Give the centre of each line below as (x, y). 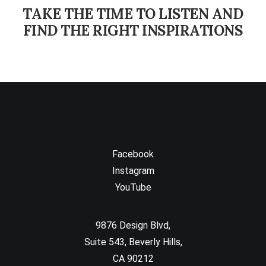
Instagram (133, 171)
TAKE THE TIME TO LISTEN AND (133, 14)
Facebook (133, 154)
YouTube (133, 187)
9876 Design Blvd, (133, 225)
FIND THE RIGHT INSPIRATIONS (133, 30)
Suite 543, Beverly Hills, (133, 242)
